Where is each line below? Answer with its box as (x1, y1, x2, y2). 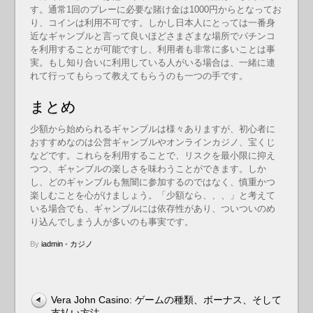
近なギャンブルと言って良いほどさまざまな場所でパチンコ (29, 30, 275, 41)
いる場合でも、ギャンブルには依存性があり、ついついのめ (29, 203, 275, 214)
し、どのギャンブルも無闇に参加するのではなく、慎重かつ (29, 177, 275, 188)
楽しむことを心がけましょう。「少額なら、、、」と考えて (29, 190, 275, 201)
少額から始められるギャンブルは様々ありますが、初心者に (29, 124, 275, 135)
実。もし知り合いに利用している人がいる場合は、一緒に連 (29, 57, 275, 68)
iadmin (41, 239, 63, 248)
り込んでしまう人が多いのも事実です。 (29, 217, 194, 228)
